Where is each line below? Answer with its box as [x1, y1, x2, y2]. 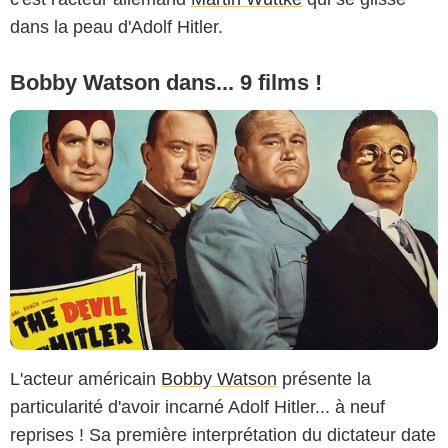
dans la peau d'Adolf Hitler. [10, 16, 223, 37]
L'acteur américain [10, 369, 161, 390]
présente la [277, 369, 371, 390]
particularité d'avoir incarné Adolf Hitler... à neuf [10, 397, 385, 418]
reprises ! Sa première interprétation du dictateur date [10, 425, 436, 446]
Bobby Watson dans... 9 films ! [10, 69, 322, 95]
